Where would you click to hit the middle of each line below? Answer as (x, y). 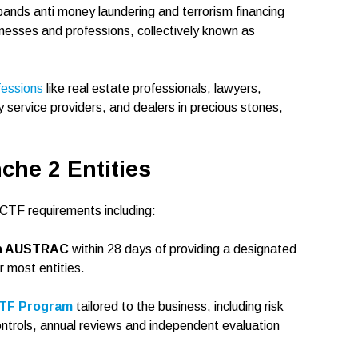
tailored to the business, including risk (178, 306)
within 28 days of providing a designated (183, 249)
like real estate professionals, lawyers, (152, 88)
